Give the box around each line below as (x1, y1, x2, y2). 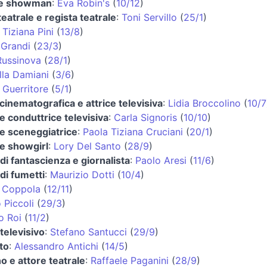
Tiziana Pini (2, 25, 54, 38)
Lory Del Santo (53, 139, 121, 152)
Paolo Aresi (135, 154, 187, 166)
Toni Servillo (121, 11, 177, 23)
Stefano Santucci (49, 225, 127, 238)
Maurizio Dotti (49, 168, 114, 181)
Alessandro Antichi (14, 240, 98, 252)
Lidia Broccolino (167, 97, 241, 109)
